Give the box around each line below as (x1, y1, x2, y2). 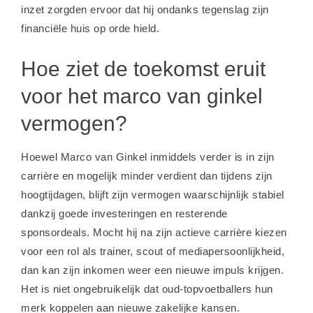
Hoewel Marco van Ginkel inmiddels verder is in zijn (21, 151, 275, 163)
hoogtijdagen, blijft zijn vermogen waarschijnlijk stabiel (21, 189, 284, 201)
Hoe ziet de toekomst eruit (21, 57, 265, 80)
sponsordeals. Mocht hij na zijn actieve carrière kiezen (21, 226, 287, 238)
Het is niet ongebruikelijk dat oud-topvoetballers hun (21, 283, 273, 295)
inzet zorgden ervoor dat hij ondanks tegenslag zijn (21, 3, 269, 15)
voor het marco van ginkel (21, 85, 263, 108)
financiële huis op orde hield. (21, 22, 159, 34)
